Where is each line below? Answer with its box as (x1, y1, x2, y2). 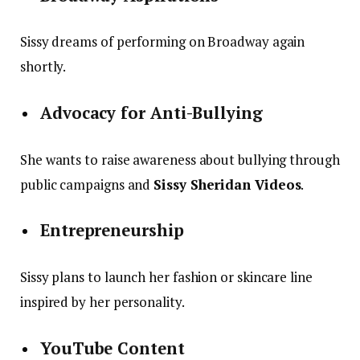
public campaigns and (20, 174, 154, 194)
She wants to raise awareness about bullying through (20, 149, 340, 169)
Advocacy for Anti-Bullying (40, 102, 263, 125)
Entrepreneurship (40, 219, 184, 242)
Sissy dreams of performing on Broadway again (20, 32, 305, 51)
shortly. (20, 57, 67, 76)
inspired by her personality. (20, 292, 185, 311)
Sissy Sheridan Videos (153, 174, 301, 194)
